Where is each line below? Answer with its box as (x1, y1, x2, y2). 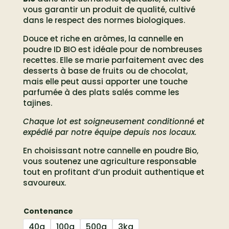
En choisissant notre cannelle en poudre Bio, (22, 145, 198, 156)
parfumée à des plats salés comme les (22, 86, 179, 98)
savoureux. (22, 177, 66, 188)
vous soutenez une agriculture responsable (22, 155, 196, 167)
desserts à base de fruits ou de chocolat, (22, 65, 188, 76)
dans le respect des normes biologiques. (22, 14, 185, 26)
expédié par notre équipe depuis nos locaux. (22, 126, 197, 138)
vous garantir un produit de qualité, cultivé (22, 4, 195, 15)
